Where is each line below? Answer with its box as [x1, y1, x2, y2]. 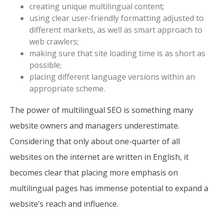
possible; [29, 59, 62, 70]
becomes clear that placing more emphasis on [10, 167, 178, 178]
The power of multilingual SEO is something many [10, 104, 193, 115]
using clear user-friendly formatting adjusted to [29, 12, 204, 23]
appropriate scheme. [29, 83, 105, 94]
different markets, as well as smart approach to [29, 24, 202, 35]
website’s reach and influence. [10, 198, 118, 209]
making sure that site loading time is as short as [29, 47, 205, 59]
